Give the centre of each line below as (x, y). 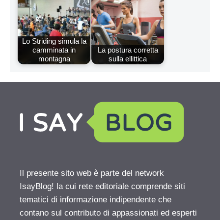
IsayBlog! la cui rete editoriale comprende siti (102, 186)
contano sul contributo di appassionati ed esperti (108, 213)
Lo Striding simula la (54, 41)
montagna (54, 59)
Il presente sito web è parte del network (92, 173)
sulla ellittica (128, 59)
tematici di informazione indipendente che (96, 199)
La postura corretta (128, 50)
